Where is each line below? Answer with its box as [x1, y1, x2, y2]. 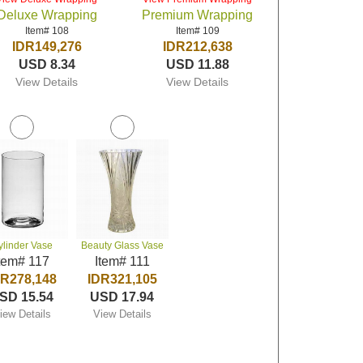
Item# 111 [94, 254, 150, 268]
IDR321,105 [87, 272, 157, 286]
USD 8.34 [18, 58, 75, 71]
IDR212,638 [162, 40, 233, 53]
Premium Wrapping [142, 8, 254, 22]
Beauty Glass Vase [80, 240, 164, 251]
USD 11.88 [165, 58, 229, 71]
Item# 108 [24, 25, 69, 36]
